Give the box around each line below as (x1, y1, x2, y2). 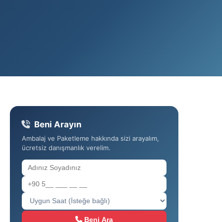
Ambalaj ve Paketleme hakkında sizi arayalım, (22, 134, 159, 142)
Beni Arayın (34, 119, 81, 129)
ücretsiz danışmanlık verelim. (22, 144, 111, 152)
